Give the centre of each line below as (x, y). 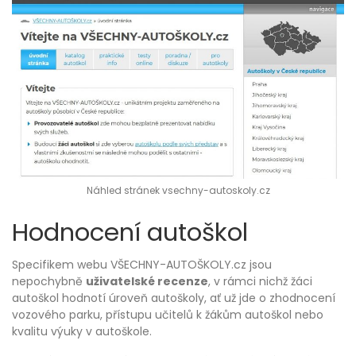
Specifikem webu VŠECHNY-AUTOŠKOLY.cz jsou (142, 264)
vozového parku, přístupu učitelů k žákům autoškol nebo (168, 314)
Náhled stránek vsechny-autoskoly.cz (178, 190)
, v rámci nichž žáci (260, 281)
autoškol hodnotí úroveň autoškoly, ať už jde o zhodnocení (174, 298)
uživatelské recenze (147, 281)
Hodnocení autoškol (130, 232)
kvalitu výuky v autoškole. (82, 331)
